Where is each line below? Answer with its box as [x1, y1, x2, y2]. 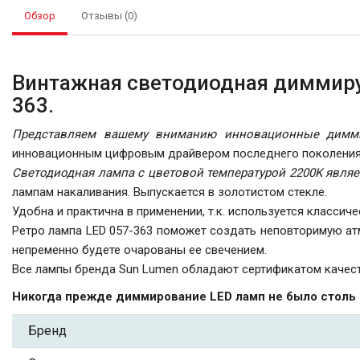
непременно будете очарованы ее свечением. [12, 243, 267, 257]
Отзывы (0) [81, 10, 137, 22]
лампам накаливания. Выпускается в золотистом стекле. [12, 185, 327, 199]
